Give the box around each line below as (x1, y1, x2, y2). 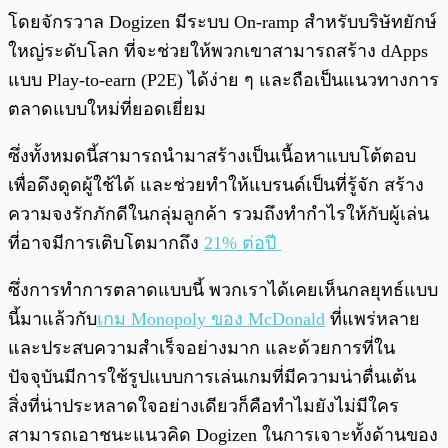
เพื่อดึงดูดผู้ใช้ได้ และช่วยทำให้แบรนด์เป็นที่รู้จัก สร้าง (8, 174, 424, 195)
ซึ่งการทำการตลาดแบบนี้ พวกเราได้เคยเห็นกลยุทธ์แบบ (8, 279, 438, 300)
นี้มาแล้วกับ (8, 308, 97, 329)
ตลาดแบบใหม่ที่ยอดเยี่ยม (8, 98, 206, 119)
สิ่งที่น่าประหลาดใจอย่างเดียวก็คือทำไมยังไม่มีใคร (8, 395, 399, 416)
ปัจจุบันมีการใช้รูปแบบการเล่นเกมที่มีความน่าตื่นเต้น (8, 366, 416, 387)
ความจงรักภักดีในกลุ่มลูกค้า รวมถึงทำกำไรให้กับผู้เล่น (8, 203, 429, 224)
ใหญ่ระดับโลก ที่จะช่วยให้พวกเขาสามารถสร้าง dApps (8, 40, 428, 61)
